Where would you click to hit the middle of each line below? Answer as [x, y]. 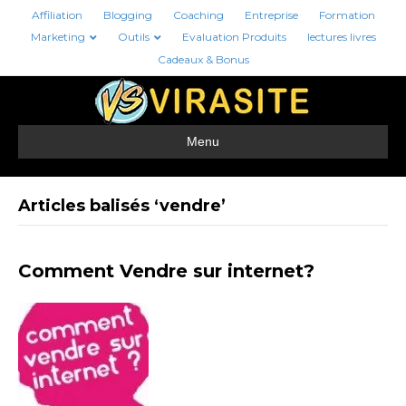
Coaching [198, 15]
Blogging [127, 15]
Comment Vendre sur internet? [166, 271]
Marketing [58, 37]
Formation [347, 15]
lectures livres [341, 37]
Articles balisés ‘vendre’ [122, 205]
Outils [133, 37]
